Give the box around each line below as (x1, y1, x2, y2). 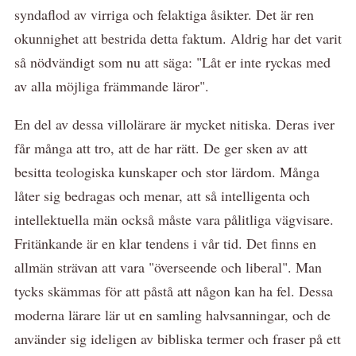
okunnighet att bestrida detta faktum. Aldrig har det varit (14, 28, 342, 48)
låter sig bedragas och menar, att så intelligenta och (14, 185, 310, 205)
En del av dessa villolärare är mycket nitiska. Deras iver (14, 114, 335, 133)
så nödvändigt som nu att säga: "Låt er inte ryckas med (14, 52, 331, 72)
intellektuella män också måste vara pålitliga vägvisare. (14, 209, 334, 229)
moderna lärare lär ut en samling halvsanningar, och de (14, 304, 331, 324)
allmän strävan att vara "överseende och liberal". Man (14, 257, 322, 277)
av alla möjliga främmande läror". (14, 75, 209, 95)
